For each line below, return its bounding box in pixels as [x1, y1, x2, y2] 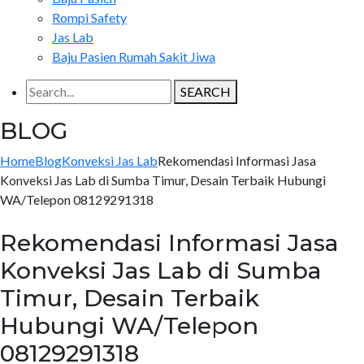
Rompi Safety [52, 10, 127, 25]
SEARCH [180, 84, 231, 99]
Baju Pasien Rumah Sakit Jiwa [52, 49, 215, 64]
